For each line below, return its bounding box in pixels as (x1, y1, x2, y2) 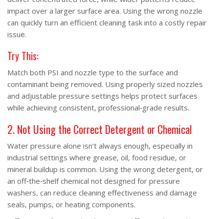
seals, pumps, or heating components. (7, 199, 135, 209)
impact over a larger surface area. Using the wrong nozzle (7, 6, 202, 16)
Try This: (7, 48, 39, 63)
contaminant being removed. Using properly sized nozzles (7, 79, 203, 89)
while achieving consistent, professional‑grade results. (7, 103, 189, 112)
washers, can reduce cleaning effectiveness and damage (7, 188, 197, 197)
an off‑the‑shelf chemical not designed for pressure (7, 176, 180, 186)
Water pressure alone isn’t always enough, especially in (7, 141, 193, 151)
